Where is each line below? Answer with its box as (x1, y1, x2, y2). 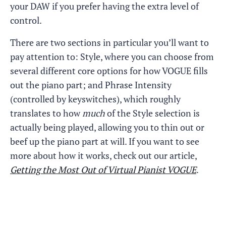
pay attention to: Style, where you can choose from (10, 50, 214, 63)
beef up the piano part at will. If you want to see (10, 135, 199, 147)
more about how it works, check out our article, (10, 149, 197, 161)
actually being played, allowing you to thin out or (10, 121, 204, 133)
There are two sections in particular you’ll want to (10, 36, 209, 48)
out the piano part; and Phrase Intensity (10, 79, 172, 91)
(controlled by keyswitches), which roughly (10, 93, 181, 105)
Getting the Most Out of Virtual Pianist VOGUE (10, 163, 196, 176)
